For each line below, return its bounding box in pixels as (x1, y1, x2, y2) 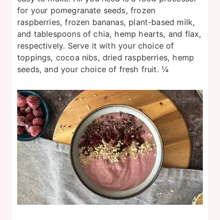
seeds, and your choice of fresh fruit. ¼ (17, 64, 169, 74)
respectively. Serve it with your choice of (17, 40, 174, 51)
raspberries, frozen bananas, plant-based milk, (17, 17, 195, 27)
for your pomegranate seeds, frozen (17, 5, 156, 15)
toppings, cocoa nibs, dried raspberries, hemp (17, 52, 194, 62)
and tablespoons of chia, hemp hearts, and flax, (17, 28, 202, 39)
